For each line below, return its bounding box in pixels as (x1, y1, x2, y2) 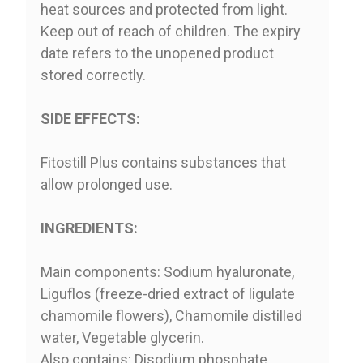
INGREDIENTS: (40, 219, 138, 237)
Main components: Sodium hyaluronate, (40, 263, 294, 280)
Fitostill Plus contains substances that (40, 153, 286, 171)
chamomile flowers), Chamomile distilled (40, 306, 302, 324)
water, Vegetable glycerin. (40, 328, 204, 346)
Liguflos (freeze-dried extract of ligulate (40, 284, 295, 302)
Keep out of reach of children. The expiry (40, 22, 301, 40)
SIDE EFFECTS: (40, 109, 140, 127)
